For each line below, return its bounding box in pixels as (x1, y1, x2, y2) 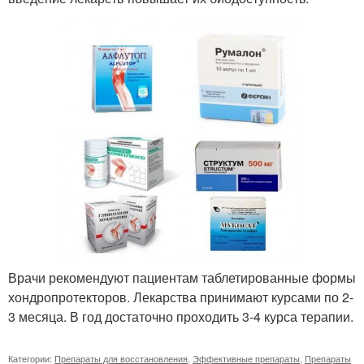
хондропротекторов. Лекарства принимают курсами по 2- (8, 287, 353, 306)
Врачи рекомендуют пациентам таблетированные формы (8, 267, 356, 287)
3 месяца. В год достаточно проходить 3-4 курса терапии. (8, 306, 353, 326)
